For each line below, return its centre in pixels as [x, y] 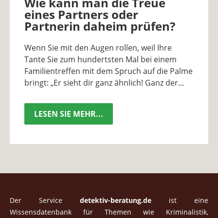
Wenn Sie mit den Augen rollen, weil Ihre [98, 47]
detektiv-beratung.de [116, 200]
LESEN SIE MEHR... [69, 114]
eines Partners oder [81, 14]
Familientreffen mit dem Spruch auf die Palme [109, 71]
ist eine [180, 200]
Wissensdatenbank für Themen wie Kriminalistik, [109, 212]
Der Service [45, 200]
